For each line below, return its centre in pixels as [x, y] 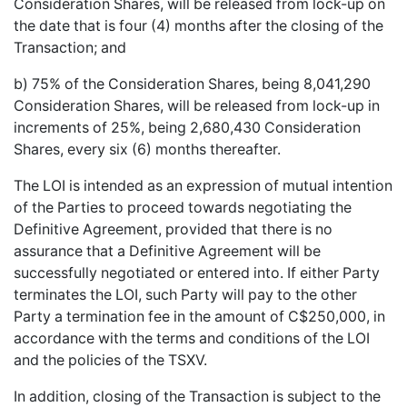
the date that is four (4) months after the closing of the [199, 25]
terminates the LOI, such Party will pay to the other [185, 294]
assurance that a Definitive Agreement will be [167, 251]
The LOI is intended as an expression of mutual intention [203, 185]
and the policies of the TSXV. [110, 360]
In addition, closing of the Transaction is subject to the [197, 396]
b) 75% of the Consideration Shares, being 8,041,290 [192, 84]
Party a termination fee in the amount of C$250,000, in [199, 316]
